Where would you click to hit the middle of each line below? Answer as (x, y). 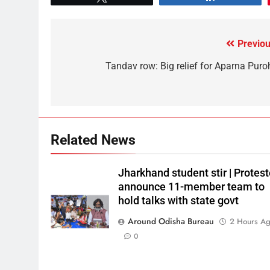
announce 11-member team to (192, 187)
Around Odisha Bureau (171, 221)
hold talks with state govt (179, 201)
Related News (93, 140)
